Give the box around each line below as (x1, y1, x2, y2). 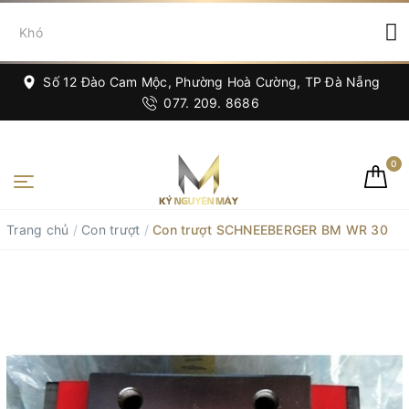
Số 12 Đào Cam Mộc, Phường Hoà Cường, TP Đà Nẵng (39, 74, 380, 89)
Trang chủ (6, 222, 69, 237)
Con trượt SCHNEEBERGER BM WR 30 (152, 222, 388, 237)
